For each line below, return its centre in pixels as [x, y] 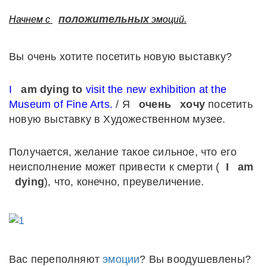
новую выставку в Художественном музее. [117, 119]
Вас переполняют [56, 260]
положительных [104, 19]
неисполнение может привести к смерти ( [114, 167]
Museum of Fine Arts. [61, 105]
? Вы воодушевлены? [195, 260]
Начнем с [31, 20]
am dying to [52, 90]
